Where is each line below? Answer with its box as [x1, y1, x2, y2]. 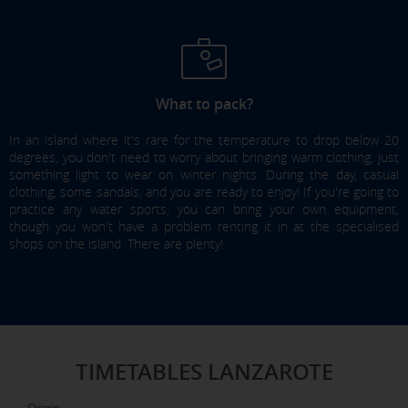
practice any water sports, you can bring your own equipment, [9, 200, 399, 219]
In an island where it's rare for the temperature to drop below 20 [9, 131, 399, 149]
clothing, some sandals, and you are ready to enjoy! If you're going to [9, 183, 399, 201]
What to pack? [155, 94, 253, 115]
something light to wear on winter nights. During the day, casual [9, 166, 399, 184]
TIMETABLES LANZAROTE [75, 357, 333, 387]
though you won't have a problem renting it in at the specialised [9, 218, 399, 236]
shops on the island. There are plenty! [9, 235, 223, 253]
